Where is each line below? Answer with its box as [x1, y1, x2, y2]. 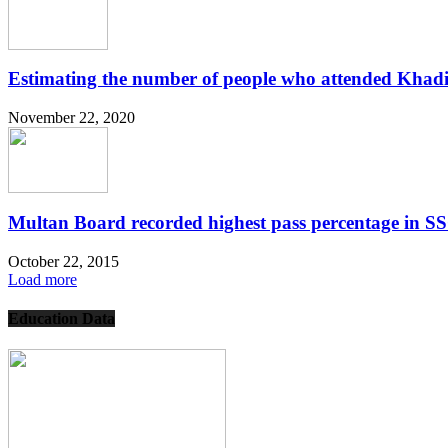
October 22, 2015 [8, 252, 119, 270]
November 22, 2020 [8, 109, 135, 127]
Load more [8, 270, 77, 288]
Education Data [8, 309, 115, 327]
